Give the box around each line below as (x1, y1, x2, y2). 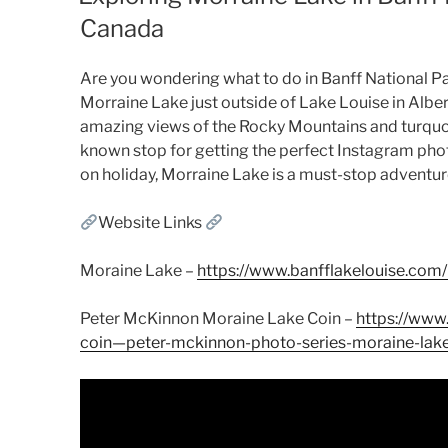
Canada (80, 14, 164, 44)
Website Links (98, 213, 206, 233)
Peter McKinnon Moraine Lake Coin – (80, 309, 356, 329)
